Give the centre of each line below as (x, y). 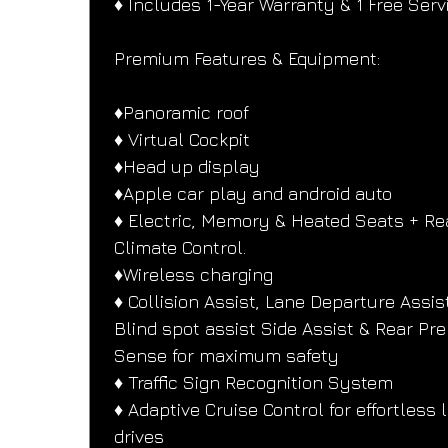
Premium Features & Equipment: (247, 59)
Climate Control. (180, 248)
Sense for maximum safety (227, 356)
